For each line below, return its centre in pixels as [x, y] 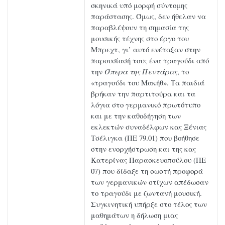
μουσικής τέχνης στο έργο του [140, 38]
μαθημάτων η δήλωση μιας [134, 215]
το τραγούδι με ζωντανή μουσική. [146, 193]
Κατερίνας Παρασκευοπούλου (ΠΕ [148, 160]
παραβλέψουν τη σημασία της [140, 27]
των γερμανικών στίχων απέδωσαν [150, 182]
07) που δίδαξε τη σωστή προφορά [147, 171]
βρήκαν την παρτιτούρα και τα [143, 94]
